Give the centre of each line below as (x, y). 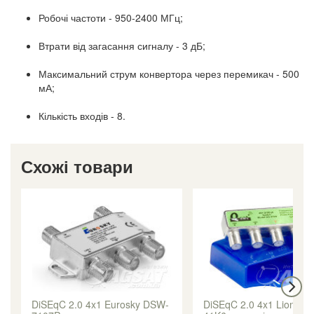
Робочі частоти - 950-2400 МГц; (111, 17)
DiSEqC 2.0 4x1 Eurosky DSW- (100, 304)
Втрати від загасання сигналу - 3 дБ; (122, 45)
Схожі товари (77, 166)
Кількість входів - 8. (82, 115)
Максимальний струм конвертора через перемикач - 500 (169, 73)
